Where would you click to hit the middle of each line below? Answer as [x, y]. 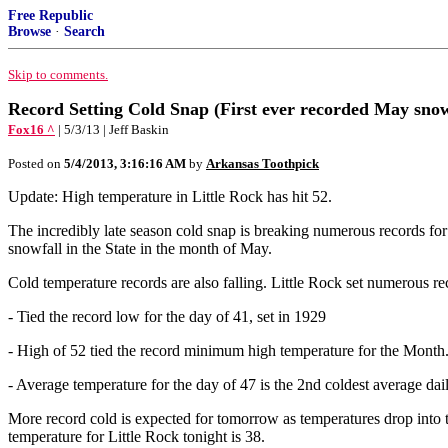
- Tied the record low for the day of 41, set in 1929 [167, 316]
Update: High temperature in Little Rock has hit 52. [170, 196]
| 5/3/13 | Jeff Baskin [113, 129]
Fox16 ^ [31, 129]
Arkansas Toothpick [262, 163]
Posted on [36, 163]
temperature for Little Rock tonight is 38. [136, 436]
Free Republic [50, 15]
